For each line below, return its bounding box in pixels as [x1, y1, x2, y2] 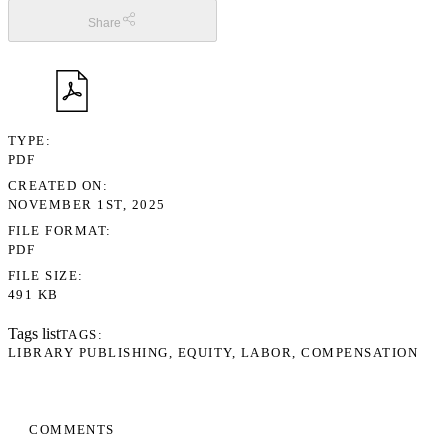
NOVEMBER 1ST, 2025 [8, 196, 166, 212]
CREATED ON [8, 177, 103, 193]
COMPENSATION [301, 344, 419, 360]
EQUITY [177, 344, 232, 360]
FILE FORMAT [8, 222, 107, 238]
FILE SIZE [8, 267, 79, 283]
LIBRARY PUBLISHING [8, 344, 169, 360]
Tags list [8, 324, 60, 342]
